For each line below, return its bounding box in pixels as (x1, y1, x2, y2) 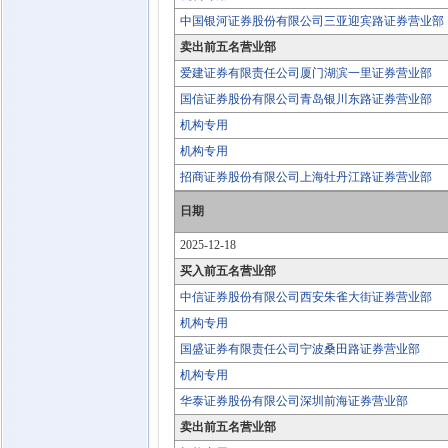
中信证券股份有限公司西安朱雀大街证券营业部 (180, 290, 432, 304)
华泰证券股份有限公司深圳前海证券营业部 (180, 394, 408, 408)
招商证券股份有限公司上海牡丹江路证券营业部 (180, 170, 432, 184)
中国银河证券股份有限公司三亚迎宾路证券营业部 (180, 14, 444, 28)
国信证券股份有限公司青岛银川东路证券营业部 (180, 92, 432, 106)
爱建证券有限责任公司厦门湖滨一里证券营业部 (180, 66, 432, 80)
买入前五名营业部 (180, 264, 276, 278)
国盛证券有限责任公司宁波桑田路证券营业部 (180, 342, 420, 356)
